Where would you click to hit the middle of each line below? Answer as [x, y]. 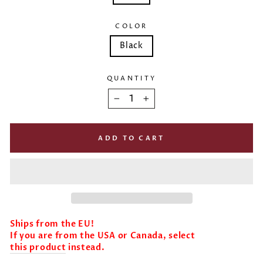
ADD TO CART [131, 138]
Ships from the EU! [53, 224]
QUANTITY [131, 79]
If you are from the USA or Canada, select [103, 235]
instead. [85, 247]
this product [38, 247]
